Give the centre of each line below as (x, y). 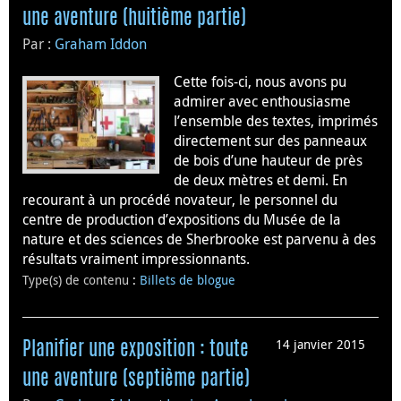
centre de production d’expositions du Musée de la (182, 220)
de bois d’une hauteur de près (268, 161)
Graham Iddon (101, 44)
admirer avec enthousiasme (262, 102)
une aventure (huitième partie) (134, 19)
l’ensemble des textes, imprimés (276, 121)
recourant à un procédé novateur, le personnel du (180, 200)
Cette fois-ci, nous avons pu (260, 82)
